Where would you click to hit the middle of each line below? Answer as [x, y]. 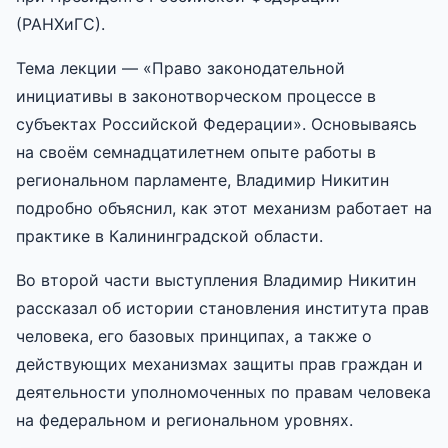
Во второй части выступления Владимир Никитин [216, 279]
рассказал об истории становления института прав [222, 307]
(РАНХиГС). [60, 23]
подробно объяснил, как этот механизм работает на [224, 207]
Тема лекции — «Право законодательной [180, 67]
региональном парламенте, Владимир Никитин [202, 179]
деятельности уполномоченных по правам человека [223, 391]
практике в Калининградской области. [169, 235]
